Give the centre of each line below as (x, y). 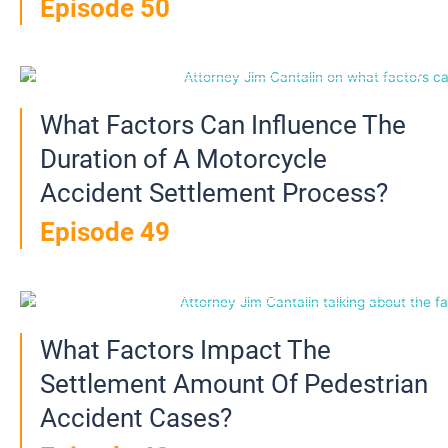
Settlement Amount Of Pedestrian (234, 383)
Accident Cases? (136, 417)
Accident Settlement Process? (214, 193)
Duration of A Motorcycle (183, 159)
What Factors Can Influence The (223, 125)
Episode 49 (105, 232)
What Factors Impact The (185, 349)
